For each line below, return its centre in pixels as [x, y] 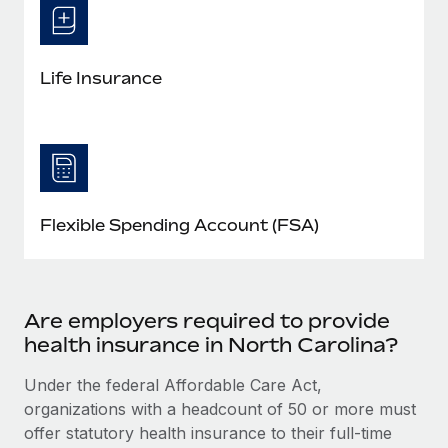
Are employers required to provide [207, 320]
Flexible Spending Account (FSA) [179, 224]
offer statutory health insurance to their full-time [208, 432]
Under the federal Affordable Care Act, [173, 384]
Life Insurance [101, 77]
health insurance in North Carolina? [211, 344]
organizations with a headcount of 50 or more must [220, 408]
